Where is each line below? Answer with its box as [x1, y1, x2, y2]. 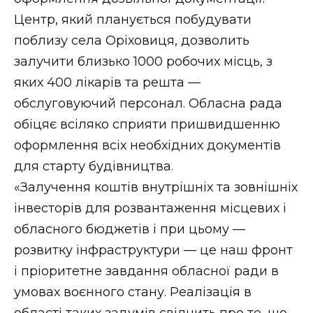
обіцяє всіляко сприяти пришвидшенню [14, 116, 280, 132]
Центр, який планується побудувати [14, 11, 252, 27]
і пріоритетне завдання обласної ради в [14, 263, 279, 279]
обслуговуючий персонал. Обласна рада [14, 95, 282, 111]
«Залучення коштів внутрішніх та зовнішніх [14, 179, 298, 195]
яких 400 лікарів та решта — [14, 74, 201, 90]
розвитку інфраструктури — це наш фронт [14, 242, 293, 258]
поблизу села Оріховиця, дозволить [14, 32, 249, 48]
